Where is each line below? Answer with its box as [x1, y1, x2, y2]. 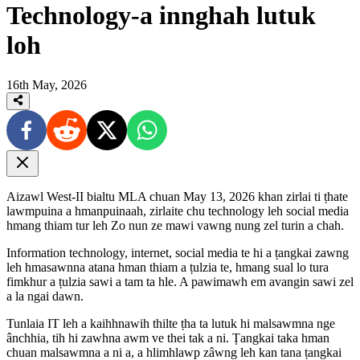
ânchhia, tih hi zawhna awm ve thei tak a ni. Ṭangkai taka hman [6, 331, 329, 346]
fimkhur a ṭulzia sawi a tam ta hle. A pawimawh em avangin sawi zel [6, 275, 354, 289]
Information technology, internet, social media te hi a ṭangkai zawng [6, 246, 349, 260]
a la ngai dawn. [6, 289, 84, 304]
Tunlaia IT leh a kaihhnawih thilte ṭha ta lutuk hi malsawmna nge [6, 317, 335, 331]
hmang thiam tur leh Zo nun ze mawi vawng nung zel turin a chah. [6, 219, 344, 233]
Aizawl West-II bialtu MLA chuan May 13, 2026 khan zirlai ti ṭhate [6, 190, 348, 204]
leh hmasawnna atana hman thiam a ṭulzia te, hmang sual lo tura [6, 260, 329, 275]
